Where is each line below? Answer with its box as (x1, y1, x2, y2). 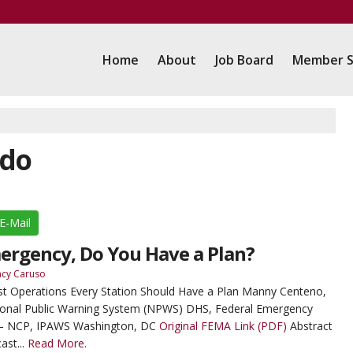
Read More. (27, 336, 87, 351)
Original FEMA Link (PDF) (158, 318, 287, 333)
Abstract (286, 318, 333, 333)
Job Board (215, 51, 273, 69)
